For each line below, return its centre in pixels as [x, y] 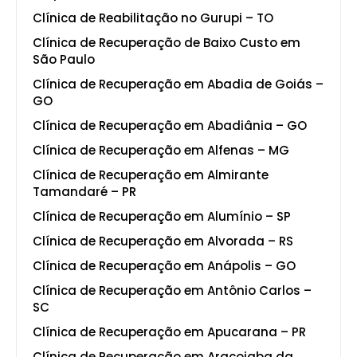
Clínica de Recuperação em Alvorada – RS [163, 241]
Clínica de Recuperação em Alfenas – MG [161, 150]
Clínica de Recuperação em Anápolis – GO [164, 265]
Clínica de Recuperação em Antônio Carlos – [172, 290]
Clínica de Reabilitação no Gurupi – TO [153, 18]
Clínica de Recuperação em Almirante [151, 175]
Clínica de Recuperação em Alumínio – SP [162, 216]
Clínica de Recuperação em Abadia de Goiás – [178, 84]
